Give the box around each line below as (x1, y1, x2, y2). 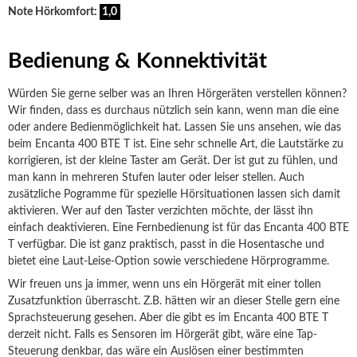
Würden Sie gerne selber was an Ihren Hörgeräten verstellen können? (8, 88, 347, 100)
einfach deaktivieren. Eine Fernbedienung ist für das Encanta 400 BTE (8, 222, 349, 233)
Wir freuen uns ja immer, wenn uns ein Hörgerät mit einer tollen (8, 279, 321, 290)
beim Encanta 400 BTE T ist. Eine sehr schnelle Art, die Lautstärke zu (8, 139, 343, 150)
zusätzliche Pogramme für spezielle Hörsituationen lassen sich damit (8, 189, 340, 200)
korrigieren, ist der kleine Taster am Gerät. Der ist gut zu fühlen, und (8, 155, 338, 167)
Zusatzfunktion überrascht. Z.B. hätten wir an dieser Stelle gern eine (8, 296, 339, 307)
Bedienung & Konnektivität (8, 50, 267, 72)
